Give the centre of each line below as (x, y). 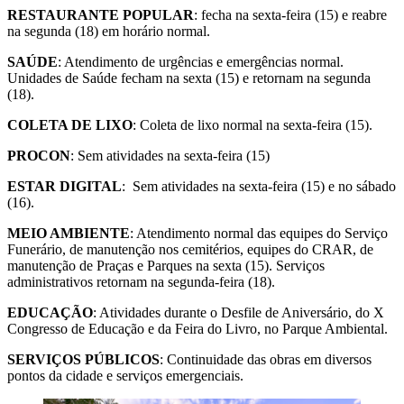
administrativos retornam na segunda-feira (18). (141, 281)
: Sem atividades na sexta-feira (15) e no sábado (259, 186)
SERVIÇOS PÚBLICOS (83, 359)
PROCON (39, 155)
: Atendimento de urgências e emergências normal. (201, 61)
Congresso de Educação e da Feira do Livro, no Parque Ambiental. (197, 328)
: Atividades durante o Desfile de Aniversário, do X (239, 312)
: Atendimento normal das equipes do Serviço (259, 233)
